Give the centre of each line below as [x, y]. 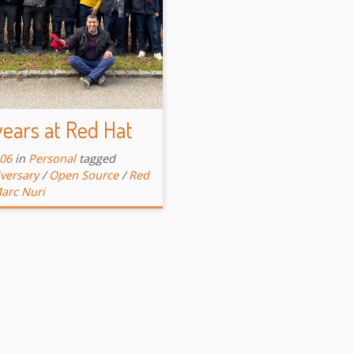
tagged [97, 158]
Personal [52, 158]
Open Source [84, 175]
